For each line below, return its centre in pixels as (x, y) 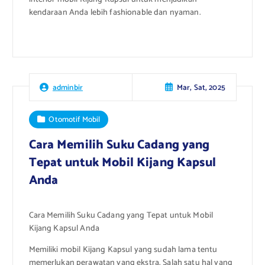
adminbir (68, 87)
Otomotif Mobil (75, 120)
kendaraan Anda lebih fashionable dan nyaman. (115, 13)
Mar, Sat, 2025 (201, 87)
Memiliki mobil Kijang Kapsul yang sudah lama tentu (123, 250)
